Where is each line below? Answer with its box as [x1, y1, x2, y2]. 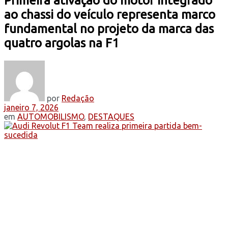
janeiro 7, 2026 [4, 102, 59, 112]
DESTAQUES [88, 111, 134, 121]
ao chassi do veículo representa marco [4, 7, 215, 21]
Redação [62, 93, 94, 103]
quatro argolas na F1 [4, 36, 119, 50]
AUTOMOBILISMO [17, 111, 84, 121]
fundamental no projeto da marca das [4, 21, 214, 36]
